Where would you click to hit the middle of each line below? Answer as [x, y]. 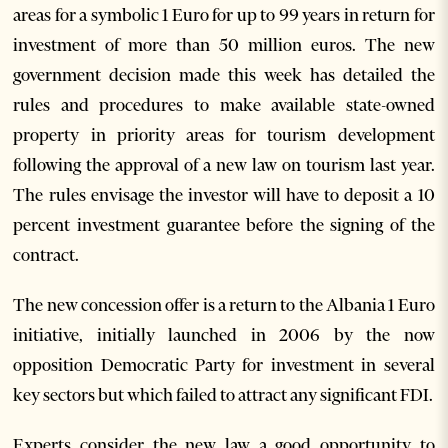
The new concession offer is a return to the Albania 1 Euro [224, 305]
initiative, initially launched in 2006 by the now [224, 335]
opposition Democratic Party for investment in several [224, 365]
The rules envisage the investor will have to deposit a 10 [224, 195]
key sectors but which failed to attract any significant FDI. [223, 395]
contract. [46, 255]
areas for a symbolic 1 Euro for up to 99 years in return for [224, 15]
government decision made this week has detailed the [224, 75]
